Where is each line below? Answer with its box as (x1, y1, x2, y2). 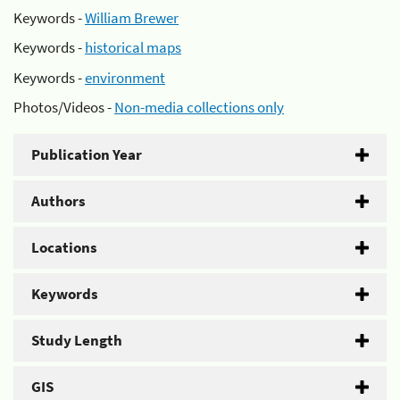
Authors (31, 191, 86, 211)
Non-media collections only (114, 97, 284, 117)
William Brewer (85, 7, 179, 28)
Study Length (31, 330, 122, 350)
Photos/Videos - (13, 97, 114, 117)
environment (85, 67, 165, 87)
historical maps (85, 37, 181, 57)
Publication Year (31, 145, 142, 164)
